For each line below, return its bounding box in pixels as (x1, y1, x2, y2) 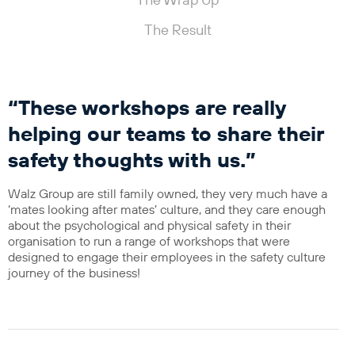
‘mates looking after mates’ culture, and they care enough (8, 202, 326, 218)
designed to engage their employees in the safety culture (8, 250, 326, 265)
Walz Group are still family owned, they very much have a (8, 186, 327, 202)
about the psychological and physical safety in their (8, 218, 291, 234)
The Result (143, 22, 212, 40)
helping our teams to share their (8, 122, 324, 148)
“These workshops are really (8, 96, 285, 122)
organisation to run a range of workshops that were (8, 234, 290, 250)
